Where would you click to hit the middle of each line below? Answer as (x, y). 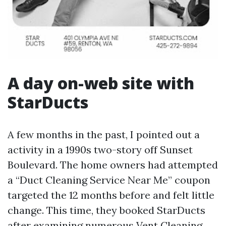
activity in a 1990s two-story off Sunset (100, 150)
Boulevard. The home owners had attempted (113, 165)
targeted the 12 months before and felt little (111, 195)
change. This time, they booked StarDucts (106, 210)
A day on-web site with (101, 83)
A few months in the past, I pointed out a (104, 134)
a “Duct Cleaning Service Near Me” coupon (109, 180)
